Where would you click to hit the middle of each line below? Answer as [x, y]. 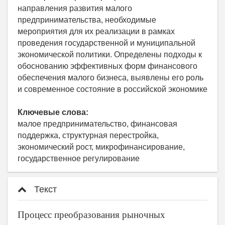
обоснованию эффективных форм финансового [107, 66]
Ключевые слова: [53, 113]
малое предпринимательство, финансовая [97, 124]
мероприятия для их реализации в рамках [96, 32]
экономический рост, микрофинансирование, [101, 147]
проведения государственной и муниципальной [106, 43]
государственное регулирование [79, 159]
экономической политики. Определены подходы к [110, 55]
